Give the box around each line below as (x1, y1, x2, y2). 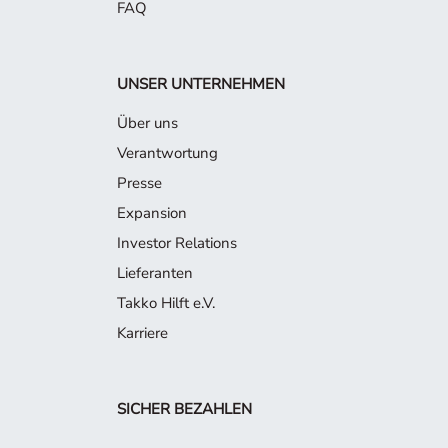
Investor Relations (117, 232, 237, 253)
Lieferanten (117, 262, 193, 283)
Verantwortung (117, 142, 218, 163)
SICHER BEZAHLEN (117, 398, 252, 419)
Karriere (117, 322, 168, 343)
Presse (117, 172, 162, 193)
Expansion (117, 202, 187, 223)
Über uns (117, 112, 178, 133)
